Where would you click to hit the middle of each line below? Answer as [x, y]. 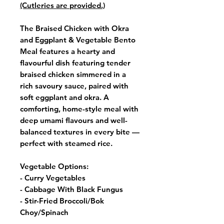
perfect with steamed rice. [66, 143]
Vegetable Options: [54, 166]
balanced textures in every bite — [80, 131]
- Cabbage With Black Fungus [71, 189]
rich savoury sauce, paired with [74, 85]
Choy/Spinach [44, 212]
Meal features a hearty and [67, 51]
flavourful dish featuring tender [75, 62]
